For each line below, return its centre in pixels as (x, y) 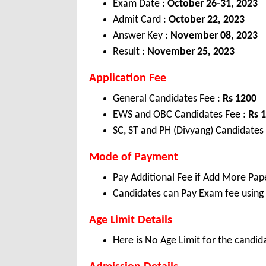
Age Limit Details (131, 221)
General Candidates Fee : (168, 99)
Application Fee (128, 79)
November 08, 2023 (214, 36)
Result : (129, 52)
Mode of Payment (134, 158)
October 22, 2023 (207, 20)
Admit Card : (141, 20)
